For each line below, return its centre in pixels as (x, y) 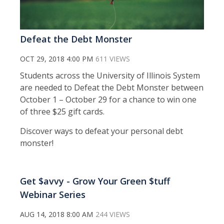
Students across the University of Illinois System (110, 75)
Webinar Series (53, 194)
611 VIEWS (113, 58)
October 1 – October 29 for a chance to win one (108, 99)
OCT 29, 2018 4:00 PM (56, 58)
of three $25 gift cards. (62, 111)
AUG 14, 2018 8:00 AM (56, 214)
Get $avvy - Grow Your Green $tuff (95, 181)
